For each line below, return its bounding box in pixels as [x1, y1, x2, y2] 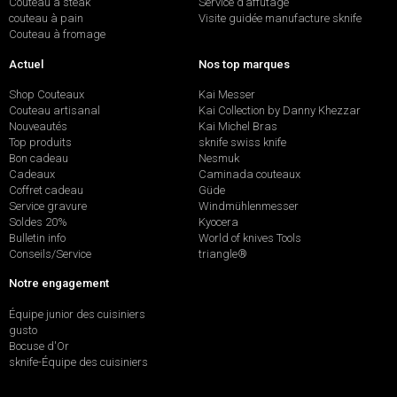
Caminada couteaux [198, 167, 300, 182]
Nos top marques [198, 57, 290, 71]
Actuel [9, 57, 43, 71]
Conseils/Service [9, 247, 91, 261]
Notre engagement [9, 276, 109, 291]
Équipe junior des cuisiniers [9, 307, 145, 321]
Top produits [9, 136, 72, 150]
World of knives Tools [198, 231, 301, 245]
